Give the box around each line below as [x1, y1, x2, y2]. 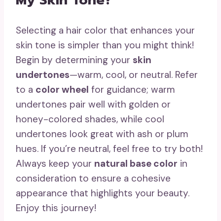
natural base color [94, 157, 178, 170]
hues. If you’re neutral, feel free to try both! [16, 143, 203, 155]
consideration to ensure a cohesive [16, 172, 171, 185]
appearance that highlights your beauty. [16, 187, 189, 200]
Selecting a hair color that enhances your [16, 24, 195, 37]
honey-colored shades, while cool [16, 113, 164, 126]
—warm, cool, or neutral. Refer [70, 69, 198, 81]
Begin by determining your [16, 54, 133, 67]
